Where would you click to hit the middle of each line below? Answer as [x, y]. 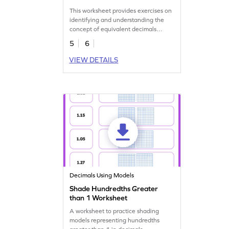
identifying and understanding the [117, 20]
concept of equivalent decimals [113, 29]
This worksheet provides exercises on [121, 10]
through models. [92, 38]
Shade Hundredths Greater [114, 188]
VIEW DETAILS [94, 60]
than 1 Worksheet [99, 198]
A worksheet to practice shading [114, 211]
